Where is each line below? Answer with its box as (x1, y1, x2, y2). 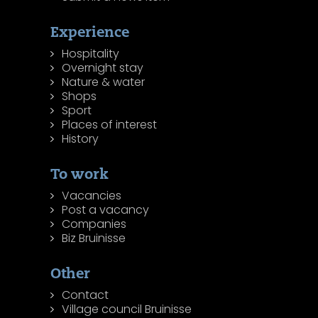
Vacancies (62, 187, 122, 204)
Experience (50, 22, 130, 42)
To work (50, 164, 109, 184)
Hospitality (62, 45, 120, 62)
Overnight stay (62, 60, 144, 77)
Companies (62, 216, 127, 233)
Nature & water (62, 74, 146, 91)
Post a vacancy (62, 202, 150, 219)
